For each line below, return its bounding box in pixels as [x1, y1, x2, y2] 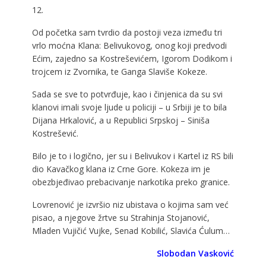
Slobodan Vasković [157, 247, 235, 259]
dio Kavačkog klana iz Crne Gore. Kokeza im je [31, 163, 210, 175]
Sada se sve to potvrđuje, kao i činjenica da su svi [31, 88, 223, 100]
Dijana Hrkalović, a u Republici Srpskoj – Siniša [31, 114, 210, 126]
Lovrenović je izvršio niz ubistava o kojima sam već [31, 198, 229, 210]
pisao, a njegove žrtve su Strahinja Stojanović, [31, 211, 210, 223]
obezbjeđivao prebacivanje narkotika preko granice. [31, 176, 230, 188]
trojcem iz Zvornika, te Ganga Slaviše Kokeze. [31, 65, 207, 77]
